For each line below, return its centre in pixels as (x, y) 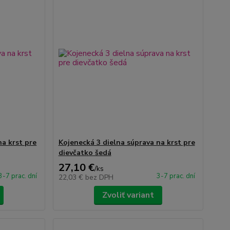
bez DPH (99, 177)
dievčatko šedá (85, 153)
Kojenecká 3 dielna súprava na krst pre (127, 142)
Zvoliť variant (128, 195)
